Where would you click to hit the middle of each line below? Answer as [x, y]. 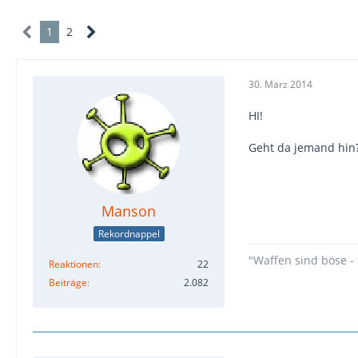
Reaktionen [74, 264]
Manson [129, 211]
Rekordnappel [129, 233]
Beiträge [68, 282]
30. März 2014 [280, 84]
